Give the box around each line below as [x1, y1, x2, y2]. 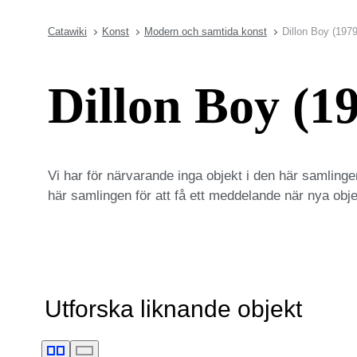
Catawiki [48, 25, 87, 37]
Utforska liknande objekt [45, 295, 302, 322]
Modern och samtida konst [144, 25, 267, 37]
